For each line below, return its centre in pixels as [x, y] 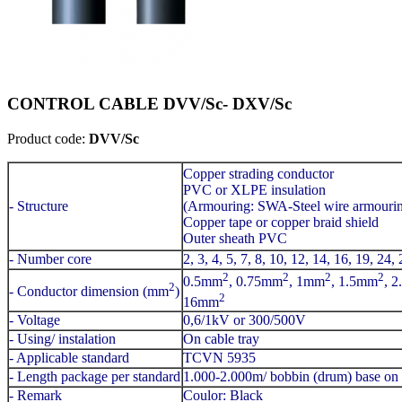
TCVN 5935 [219, 358]
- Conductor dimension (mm [89, 292]
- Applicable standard [69, 358]
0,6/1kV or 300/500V [245, 320]
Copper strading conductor [258, 174]
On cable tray [221, 339]
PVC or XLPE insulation [254, 190]
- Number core [50, 259]
